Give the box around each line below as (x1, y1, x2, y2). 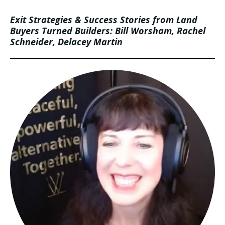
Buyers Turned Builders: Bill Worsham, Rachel (10, 25, 205, 37)
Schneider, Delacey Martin (10, 36, 123, 48)
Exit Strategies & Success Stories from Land (10, 14, 197, 26)
